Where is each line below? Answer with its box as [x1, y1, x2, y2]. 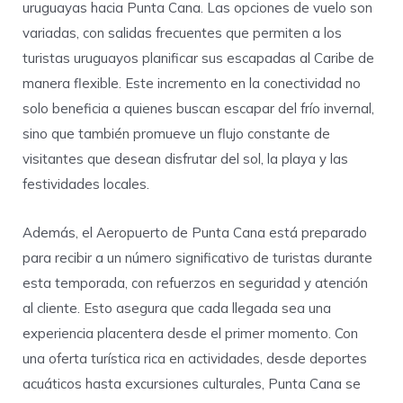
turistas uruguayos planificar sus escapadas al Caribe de [22, 49, 374, 67]
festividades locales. [22, 175, 149, 193]
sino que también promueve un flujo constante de [22, 124, 330, 142]
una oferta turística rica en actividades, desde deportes [22, 349, 367, 367]
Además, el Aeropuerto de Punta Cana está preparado [22, 223, 367, 241]
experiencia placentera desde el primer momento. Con [22, 324, 358, 342]
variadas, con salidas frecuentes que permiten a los [22, 23, 342, 41]
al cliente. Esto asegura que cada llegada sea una [22, 299, 331, 317]
